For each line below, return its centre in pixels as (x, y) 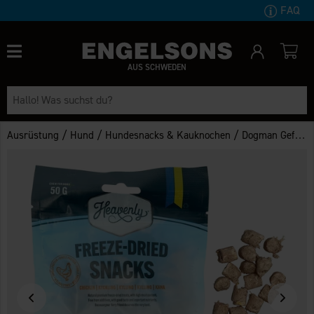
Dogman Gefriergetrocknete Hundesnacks (268, 135)
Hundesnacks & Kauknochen (168, 135)
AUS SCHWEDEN (157, 67)
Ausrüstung (33, 135)
